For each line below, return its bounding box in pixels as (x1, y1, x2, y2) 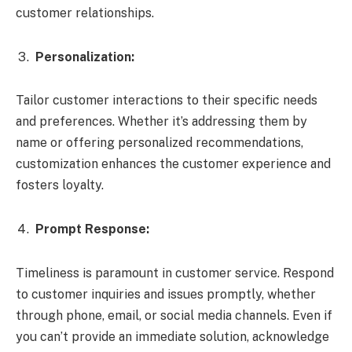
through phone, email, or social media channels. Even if (16, 307, 332, 323)
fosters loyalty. (16, 178, 104, 193)
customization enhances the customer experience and (16, 156, 331, 172)
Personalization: (35, 49, 134, 64)
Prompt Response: (35, 221, 149, 236)
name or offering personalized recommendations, (16, 135, 303, 151)
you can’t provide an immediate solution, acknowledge (16, 328, 329, 344)
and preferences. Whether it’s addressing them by (16, 114, 307, 130)
